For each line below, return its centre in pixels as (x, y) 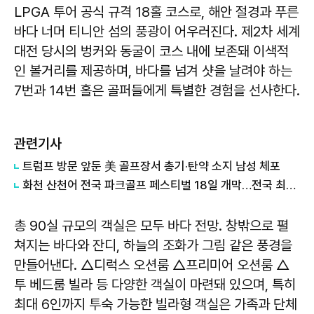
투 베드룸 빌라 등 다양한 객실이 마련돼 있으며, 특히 (155, 284)
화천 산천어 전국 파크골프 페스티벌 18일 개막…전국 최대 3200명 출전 (291, 185)
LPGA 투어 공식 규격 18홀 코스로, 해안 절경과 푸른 (156, 12)
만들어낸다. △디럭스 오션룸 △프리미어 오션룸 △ (152, 265)
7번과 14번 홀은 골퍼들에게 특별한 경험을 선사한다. (157, 90)
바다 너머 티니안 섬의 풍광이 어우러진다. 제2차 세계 (157, 31)
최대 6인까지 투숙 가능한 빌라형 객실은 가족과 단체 (156, 304)
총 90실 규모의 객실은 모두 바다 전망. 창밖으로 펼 (151, 225)
